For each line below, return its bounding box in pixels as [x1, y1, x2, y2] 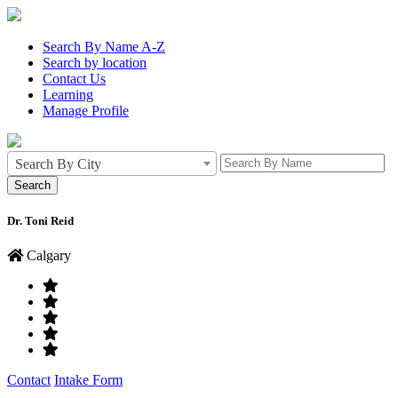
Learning [43, 87, 93, 102]
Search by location [43, 55, 147, 70]
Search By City [15, 156, 101, 171]
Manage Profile [43, 103, 129, 118]
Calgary [23, 248, 71, 264]
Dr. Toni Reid [7, 214, 74, 228]
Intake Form [54, 372, 123, 388]
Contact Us [43, 71, 106, 86]
